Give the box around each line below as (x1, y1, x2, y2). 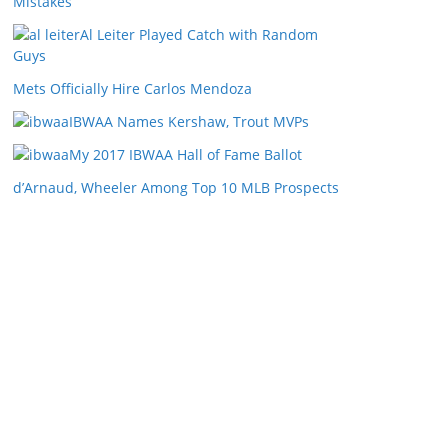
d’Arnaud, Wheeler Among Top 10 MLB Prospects (13, 178, 339, 197)
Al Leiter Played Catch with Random (80, 25, 318, 44)
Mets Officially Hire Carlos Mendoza (13, 79, 252, 98)
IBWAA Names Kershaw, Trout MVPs (69, 112, 309, 131)
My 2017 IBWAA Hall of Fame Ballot (69, 145, 302, 164)
